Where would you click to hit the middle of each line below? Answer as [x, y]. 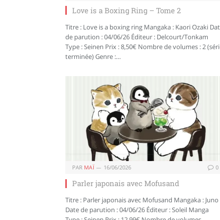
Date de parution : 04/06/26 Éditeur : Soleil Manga [137, 210]
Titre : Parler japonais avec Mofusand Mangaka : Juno [142, 200]
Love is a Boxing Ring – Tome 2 [126, 10]
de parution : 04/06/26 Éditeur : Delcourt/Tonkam [137, 37]
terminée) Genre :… [93, 56]
